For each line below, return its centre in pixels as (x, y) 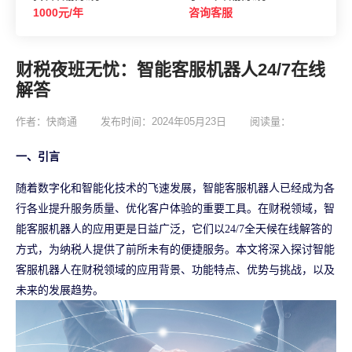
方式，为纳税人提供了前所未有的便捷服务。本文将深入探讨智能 (175, 249)
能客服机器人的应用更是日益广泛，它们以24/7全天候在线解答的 (174, 229)
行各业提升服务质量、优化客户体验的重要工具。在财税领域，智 (175, 208)
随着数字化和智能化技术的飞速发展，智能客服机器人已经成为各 (175, 188)
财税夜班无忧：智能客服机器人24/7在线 (170, 69)
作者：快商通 (46, 121)
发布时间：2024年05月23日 (163, 121)
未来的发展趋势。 (60, 290)
